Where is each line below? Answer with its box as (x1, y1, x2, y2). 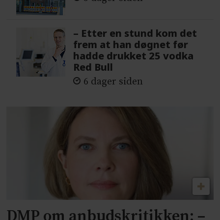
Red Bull (73, 60, 113, 74)
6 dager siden (83, 76, 143, 88)
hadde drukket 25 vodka (73, 49, 194, 62)
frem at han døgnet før (73, 38, 189, 51)
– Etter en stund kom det (73, 27, 197, 40)
